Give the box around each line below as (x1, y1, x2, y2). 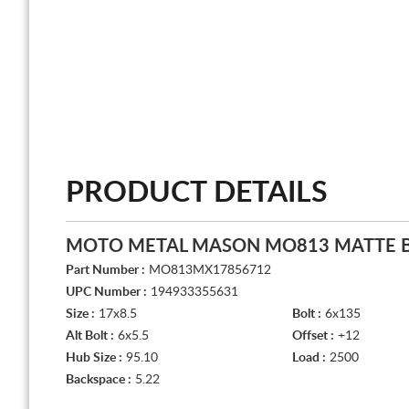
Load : (292, 351, 326, 364)
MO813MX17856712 (145, 264, 271, 277)
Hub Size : (66, 351, 122, 364)
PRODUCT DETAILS (66, 178, 328, 207)
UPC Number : (66, 286, 147, 299)
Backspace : (66, 373, 131, 386)
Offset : (292, 330, 334, 342)
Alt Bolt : (66, 330, 114, 342)
